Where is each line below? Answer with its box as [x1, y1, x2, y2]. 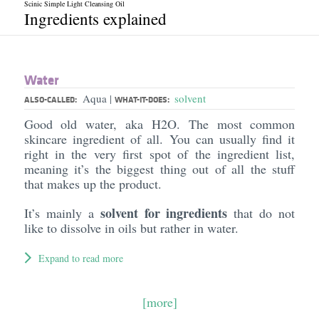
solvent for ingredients [100, 204, 228, 222]
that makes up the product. [23, 175, 166, 192]
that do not [227, 204, 296, 221]
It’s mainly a [23, 204, 100, 221]
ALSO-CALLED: [23, 93, 77, 105]
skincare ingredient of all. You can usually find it [23, 130, 296, 147]
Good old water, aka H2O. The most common [23, 115, 296, 132]
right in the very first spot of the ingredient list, [23, 145, 296, 162]
